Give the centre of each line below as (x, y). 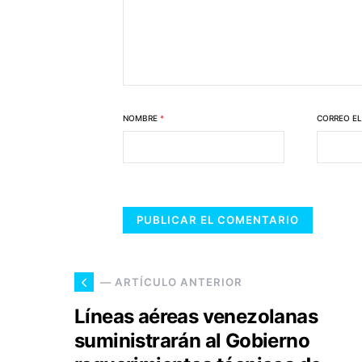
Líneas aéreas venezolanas (196, 316)
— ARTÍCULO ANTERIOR (171, 282)
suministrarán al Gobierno (192, 341)
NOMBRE (141, 118)
